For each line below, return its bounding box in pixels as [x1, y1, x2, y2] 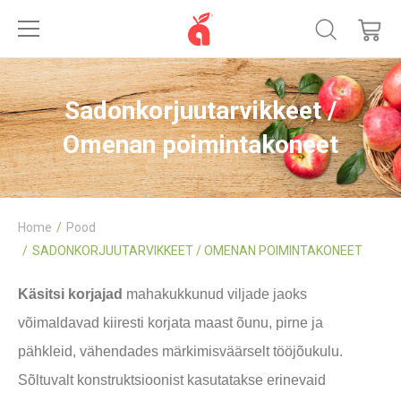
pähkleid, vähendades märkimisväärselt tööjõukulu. [18, 344, 343, 359]
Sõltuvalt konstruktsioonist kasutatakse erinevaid [18, 372, 326, 388]
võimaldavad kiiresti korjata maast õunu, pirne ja [18, 315, 323, 330]
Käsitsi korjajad [18, 286, 123, 302]
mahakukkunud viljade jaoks [123, 286, 307, 302]
